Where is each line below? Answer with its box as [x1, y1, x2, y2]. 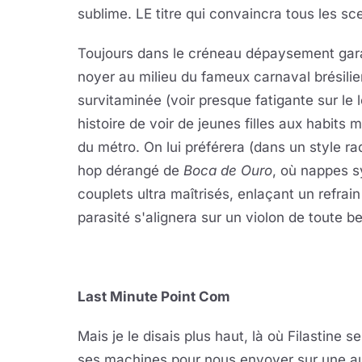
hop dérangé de [78, 162, 183, 179]
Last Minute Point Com [78, 288, 230, 305]
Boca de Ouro [183, 162, 272, 179]
